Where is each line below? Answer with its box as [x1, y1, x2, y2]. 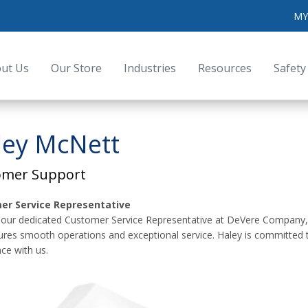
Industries [124, 60, 177, 76]
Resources [198, 60, 252, 76]
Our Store [51, 60, 102, 76]
